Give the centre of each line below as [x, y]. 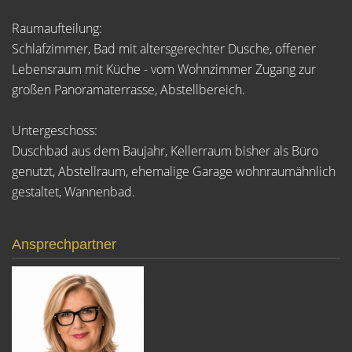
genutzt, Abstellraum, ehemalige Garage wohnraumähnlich [174, 171]
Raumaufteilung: [57, 28]
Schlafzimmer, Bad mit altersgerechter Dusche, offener [164, 49]
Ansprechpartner [64, 244]
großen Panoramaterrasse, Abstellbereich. [128, 90]
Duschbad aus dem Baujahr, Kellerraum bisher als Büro [165, 151]
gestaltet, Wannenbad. [73, 192]
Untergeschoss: [55, 130]
